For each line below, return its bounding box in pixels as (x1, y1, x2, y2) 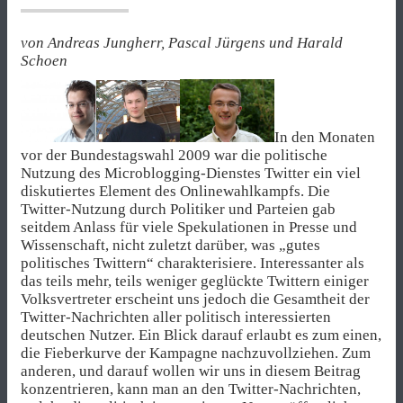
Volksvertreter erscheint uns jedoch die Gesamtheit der (21, 291, 370, 309)
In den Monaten (274, 129, 375, 147)
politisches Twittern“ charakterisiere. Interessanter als (21, 255, 364, 273)
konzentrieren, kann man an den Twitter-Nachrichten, (21, 381, 361, 399)
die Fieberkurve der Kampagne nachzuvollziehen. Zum (21, 345, 371, 363)
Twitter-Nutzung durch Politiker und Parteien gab (21, 201, 336, 219)
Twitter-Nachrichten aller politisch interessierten (21, 309, 331, 327)
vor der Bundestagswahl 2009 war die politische (21, 147, 327, 165)
